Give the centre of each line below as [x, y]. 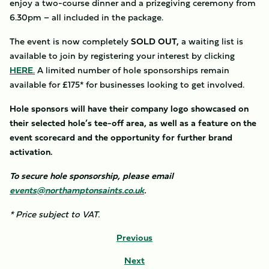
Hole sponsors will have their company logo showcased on [129, 108]
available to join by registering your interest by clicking [122, 56]
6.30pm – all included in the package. [86, 17]
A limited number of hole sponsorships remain [132, 70]
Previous [134, 237]
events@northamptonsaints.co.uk [77, 190]
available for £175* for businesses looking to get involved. [128, 84]
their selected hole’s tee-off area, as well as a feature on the [133, 123]
